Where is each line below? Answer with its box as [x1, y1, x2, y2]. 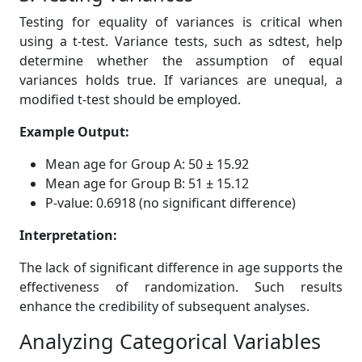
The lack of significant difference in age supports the [19, 259, 343, 276]
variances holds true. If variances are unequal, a [19, 71, 343, 89]
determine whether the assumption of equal [19, 52, 343, 69]
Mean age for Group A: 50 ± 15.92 [45, 155, 249, 173]
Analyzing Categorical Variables [19, 327, 321, 355]
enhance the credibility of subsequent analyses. [19, 297, 309, 315]
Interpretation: [19, 226, 117, 244]
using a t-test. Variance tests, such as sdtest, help [19, 32, 343, 50]
